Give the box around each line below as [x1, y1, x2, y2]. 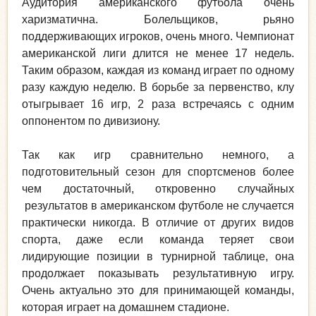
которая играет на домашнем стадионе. [22, 300, 229, 313]
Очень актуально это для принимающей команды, [22, 284, 294, 296]
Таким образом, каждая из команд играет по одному [22, 63, 294, 76]
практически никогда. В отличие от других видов [22, 216, 294, 229]
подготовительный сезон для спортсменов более [22, 165, 294, 178]
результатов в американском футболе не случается [22, 199, 294, 212]
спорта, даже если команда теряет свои [22, 233, 294, 245]
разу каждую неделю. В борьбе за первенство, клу [22, 80, 294, 93]
